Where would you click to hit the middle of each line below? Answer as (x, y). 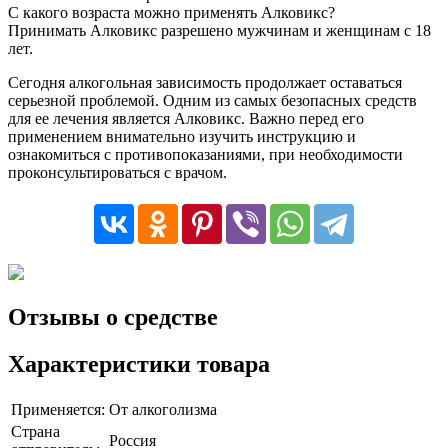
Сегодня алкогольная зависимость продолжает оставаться (205, 83)
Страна (35, 431)
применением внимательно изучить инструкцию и (182, 137)
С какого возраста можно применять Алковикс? (171, 13)
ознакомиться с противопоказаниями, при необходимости (205, 155)
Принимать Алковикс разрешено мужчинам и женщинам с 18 (219, 31)
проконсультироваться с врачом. (117, 173)
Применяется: (58, 409)
